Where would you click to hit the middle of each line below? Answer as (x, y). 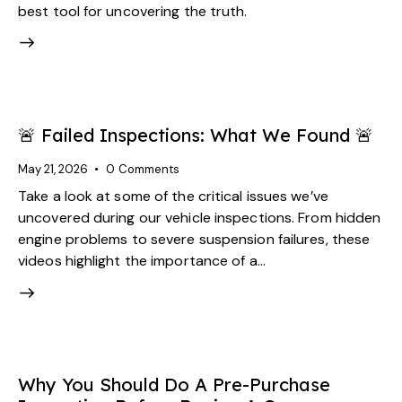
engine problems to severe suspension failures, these (194, 240)
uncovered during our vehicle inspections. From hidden (200, 218)
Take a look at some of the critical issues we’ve (173, 197)
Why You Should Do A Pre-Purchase (174, 385)
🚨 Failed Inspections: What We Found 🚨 (196, 135)
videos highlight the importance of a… (142, 261)
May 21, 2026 (53, 169)
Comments (149, 169)
